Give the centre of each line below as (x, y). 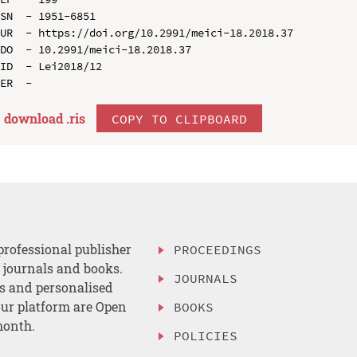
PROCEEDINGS (218, 250)
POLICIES (206, 335)
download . (36, 118)
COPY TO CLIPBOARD (179, 118)
